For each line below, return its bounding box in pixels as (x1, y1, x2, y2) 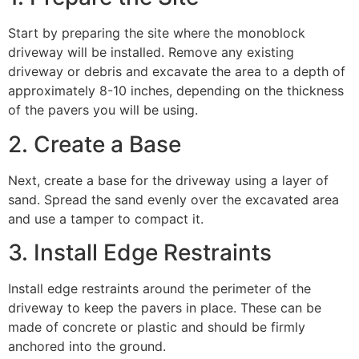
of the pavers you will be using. (8, 102, 198, 119)
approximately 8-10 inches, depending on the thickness (8, 83, 344, 99)
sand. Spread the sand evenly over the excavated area (8, 191, 339, 208)
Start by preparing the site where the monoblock (8, 25, 305, 42)
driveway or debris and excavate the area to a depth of (8, 63, 345, 80)
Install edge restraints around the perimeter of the (8, 280, 311, 297)
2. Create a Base (8, 130, 181, 158)
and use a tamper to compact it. (8, 210, 204, 227)
